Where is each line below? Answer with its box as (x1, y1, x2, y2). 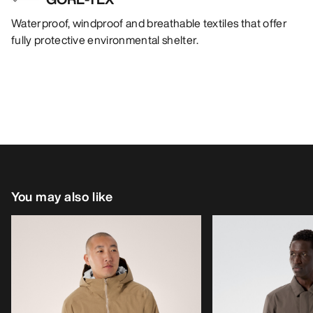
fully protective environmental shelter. (11, 31, 199, 48)
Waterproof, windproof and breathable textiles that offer (11, 14, 287, 31)
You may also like (11, 187, 113, 205)
